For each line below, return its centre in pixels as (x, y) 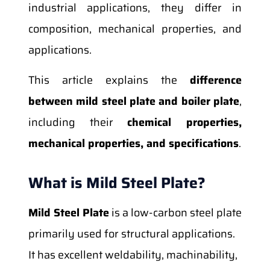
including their (78, 122)
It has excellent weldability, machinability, (133, 255)
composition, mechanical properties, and (135, 29)
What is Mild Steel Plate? (117, 183)
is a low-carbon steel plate (175, 212)
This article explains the (109, 80)
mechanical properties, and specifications (133, 143)
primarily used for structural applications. (131, 234)
